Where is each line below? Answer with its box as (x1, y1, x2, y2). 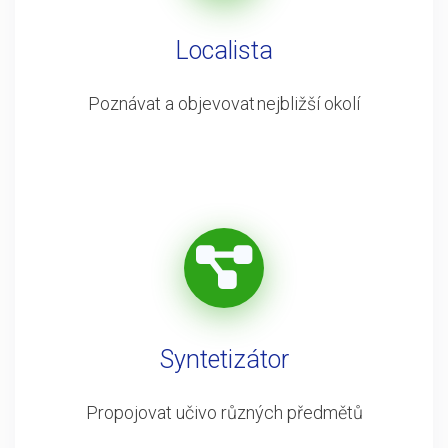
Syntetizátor (159, 345, 289, 374)
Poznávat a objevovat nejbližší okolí (88, 93, 360, 114)
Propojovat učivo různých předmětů (85, 402, 363, 423)
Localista (175, 36, 273, 65)
